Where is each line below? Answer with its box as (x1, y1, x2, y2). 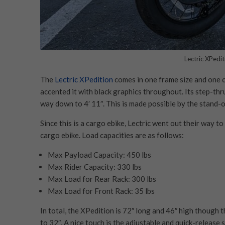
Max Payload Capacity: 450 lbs (47, 150, 151, 159)
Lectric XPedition (54, 74, 113, 84)
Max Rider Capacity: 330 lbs (47, 162, 142, 171)
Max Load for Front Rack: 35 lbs (47, 186, 155, 195)
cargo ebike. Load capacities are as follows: (40, 130, 184, 140)
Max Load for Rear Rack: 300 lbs (47, 174, 156, 183)
